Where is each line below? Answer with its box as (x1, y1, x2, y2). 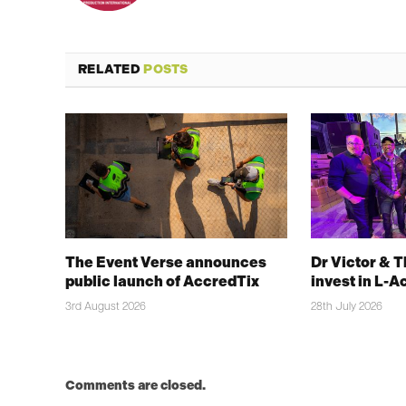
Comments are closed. (65, 377, 206, 393)
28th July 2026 (311, 301, 383, 313)
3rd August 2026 (65, 301, 146, 313)
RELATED (78, 61, 144, 77)
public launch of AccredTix (65, 272, 259, 290)
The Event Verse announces (65, 253, 266, 271)
